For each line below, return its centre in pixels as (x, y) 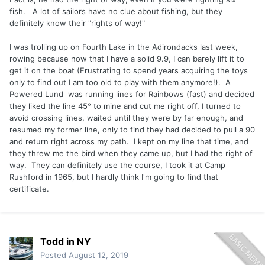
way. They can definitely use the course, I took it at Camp (117, 165)
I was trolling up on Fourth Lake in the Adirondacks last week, (124, 46)
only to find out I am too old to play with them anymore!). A (120, 82)
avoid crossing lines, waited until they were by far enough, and (126, 117)
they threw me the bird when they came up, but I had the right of (131, 153)
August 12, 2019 (98, 255)
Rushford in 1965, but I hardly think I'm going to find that (114, 177)
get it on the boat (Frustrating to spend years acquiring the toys (129, 70)
